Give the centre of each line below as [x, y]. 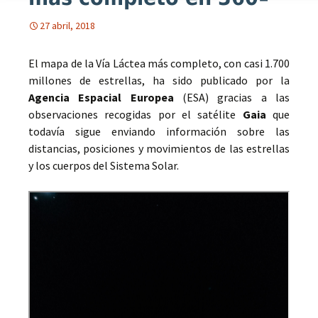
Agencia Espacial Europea [101, 97]
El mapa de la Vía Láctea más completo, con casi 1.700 [159, 63]
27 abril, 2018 [67, 26]
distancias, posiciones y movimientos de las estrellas [159, 148]
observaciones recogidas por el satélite [136, 114]
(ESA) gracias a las [232, 97]
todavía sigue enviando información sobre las [159, 131]
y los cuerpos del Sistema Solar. [104, 165]
